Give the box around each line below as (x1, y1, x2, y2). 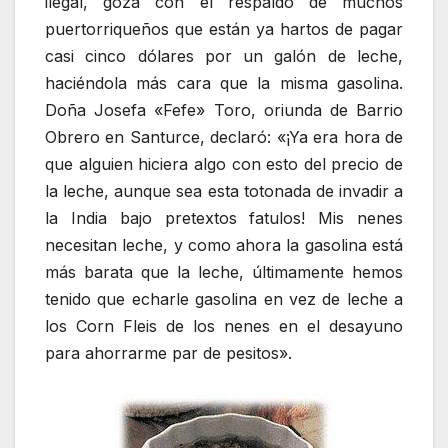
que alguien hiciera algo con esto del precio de (45, 153, 403, 174)
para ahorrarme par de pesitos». (45, 342, 292, 363)
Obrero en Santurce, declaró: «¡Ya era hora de (45, 126, 403, 147)
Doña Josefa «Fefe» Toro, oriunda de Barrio (45, 99, 403, 120)
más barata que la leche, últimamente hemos (45, 261, 403, 282)
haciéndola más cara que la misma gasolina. (45, 72, 403, 93)
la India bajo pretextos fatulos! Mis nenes (45, 207, 403, 228)
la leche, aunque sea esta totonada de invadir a (45, 180, 403, 201)
